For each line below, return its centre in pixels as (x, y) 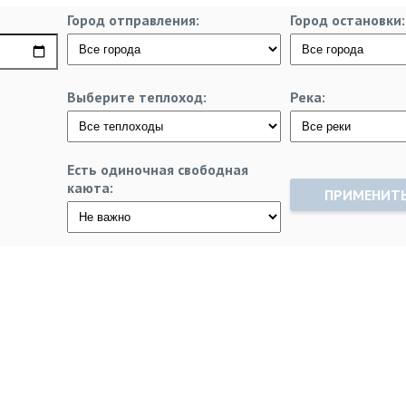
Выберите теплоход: (137, 97)
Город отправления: (133, 20)
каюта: (90, 188)
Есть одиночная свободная (158, 169)
